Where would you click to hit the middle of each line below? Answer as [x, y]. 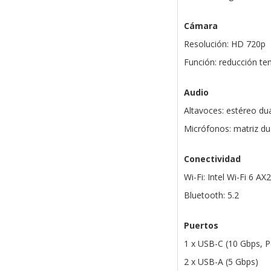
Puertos [201, 226]
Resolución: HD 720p [224, 44]
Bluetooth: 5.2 [211, 195]
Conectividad [212, 159]
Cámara [201, 26]
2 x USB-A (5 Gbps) [221, 262]
